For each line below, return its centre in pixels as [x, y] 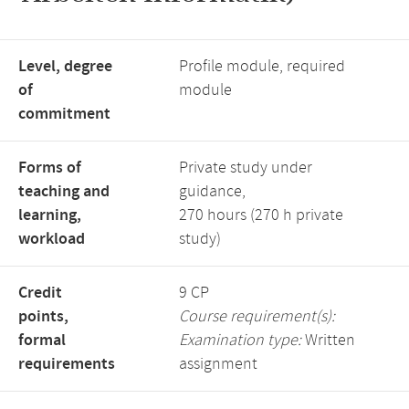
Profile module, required [262, 67]
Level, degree [65, 67]
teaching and [64, 192]
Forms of [50, 168]
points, [43, 317]
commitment [64, 114]
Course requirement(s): [257, 317]
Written [328, 341]
